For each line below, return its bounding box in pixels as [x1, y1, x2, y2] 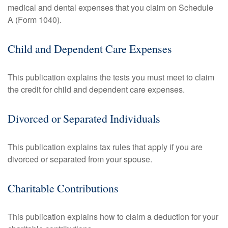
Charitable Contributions [8, 181, 119, 195]
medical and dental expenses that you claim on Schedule [8, 2, 213, 13]
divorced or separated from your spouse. [8, 153, 152, 165]
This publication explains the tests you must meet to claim [8, 71, 214, 83]
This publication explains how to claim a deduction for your [8, 211, 218, 222]
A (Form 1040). [8, 14, 62, 25]
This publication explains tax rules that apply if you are [8, 141, 203, 153]
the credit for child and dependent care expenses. [8, 83, 185, 95]
